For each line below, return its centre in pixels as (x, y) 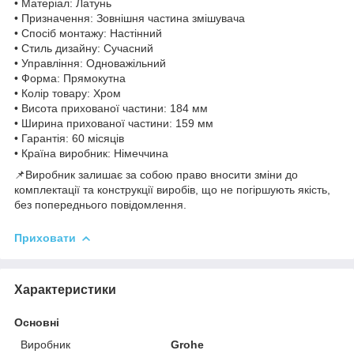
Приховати (45, 237)
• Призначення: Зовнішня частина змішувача (130, 18)
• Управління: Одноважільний (90, 63)
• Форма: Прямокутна (70, 78)
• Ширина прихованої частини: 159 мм (114, 123)
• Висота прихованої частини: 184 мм (111, 108)
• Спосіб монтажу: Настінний (88, 33)
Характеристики (65, 289)
